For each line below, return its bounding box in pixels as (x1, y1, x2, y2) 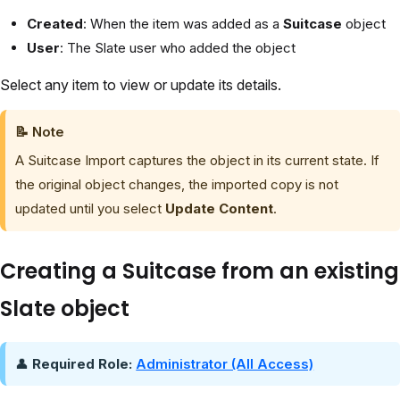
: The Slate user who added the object (60, 39, 296, 57)
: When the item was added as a (83, 15, 283, 33)
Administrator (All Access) (136, 354, 314, 372)
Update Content (165, 200, 274, 218)
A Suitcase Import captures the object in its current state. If (15, 152, 380, 170)
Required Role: (32, 354, 133, 372)
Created (27, 15, 83, 33)
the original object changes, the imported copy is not (15, 176, 339, 194)
